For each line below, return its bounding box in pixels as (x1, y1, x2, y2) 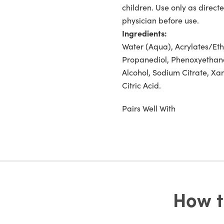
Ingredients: (122, 27, 169, 38)
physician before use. (122, 14, 199, 25)
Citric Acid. (122, 79, 161, 90)
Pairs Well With (122, 102, 175, 113)
